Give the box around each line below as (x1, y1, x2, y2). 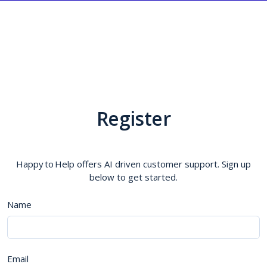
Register (97, 105, 170, 131)
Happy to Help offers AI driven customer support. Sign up (16, 158, 251, 170)
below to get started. (89, 171, 178, 183)
